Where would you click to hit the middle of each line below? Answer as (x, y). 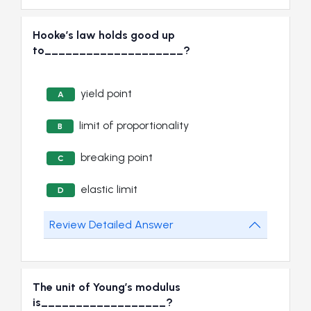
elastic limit (109, 190)
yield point (106, 94)
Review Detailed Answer (111, 225)
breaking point (117, 158)
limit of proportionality (134, 126)
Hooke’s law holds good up (104, 35)
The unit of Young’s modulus (107, 287)
